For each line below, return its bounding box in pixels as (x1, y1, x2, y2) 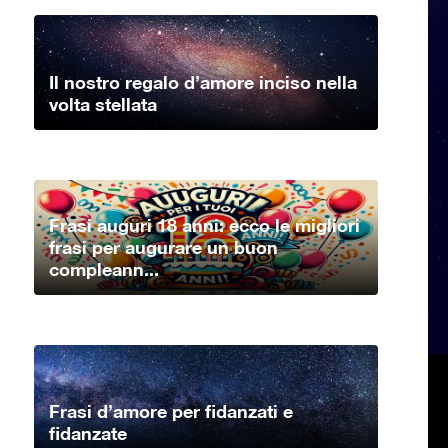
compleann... (49, 257, 159, 280)
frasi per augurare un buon (49, 235, 278, 258)
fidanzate (49, 422, 127, 445)
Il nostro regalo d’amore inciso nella (49, 70, 357, 93)
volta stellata (49, 92, 157, 115)
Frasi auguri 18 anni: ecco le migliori (49, 213, 360, 236)
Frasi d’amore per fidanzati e (49, 400, 293, 423)
